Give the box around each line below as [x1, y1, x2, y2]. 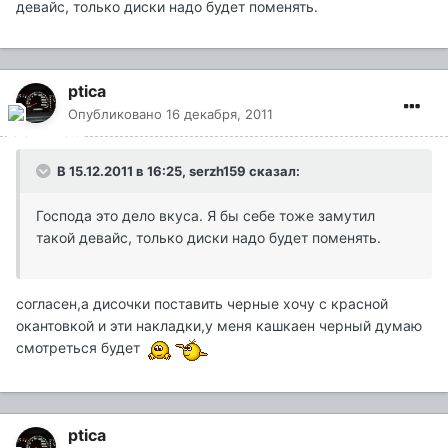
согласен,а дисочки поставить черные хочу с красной [16, 295, 388, 313]
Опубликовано [68, 106, 166, 123]
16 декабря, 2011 [166, 106, 273, 123]
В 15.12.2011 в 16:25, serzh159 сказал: [54, 163, 300, 180]
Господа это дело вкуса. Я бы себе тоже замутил [36, 207, 375, 225]
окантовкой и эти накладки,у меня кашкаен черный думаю [16, 317, 422, 335]
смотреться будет [16, 339, 144, 357]
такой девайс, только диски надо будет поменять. [36, 229, 381, 247]
